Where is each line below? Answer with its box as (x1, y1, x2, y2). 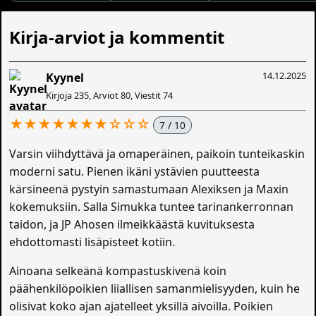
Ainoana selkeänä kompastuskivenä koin (9, 263, 227, 279)
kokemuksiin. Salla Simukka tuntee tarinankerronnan (9, 199, 294, 215)
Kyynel (46, 70, 85, 86)
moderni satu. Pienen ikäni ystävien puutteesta (9, 164, 260, 180)
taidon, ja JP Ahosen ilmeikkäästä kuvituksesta (9, 217, 255, 233)
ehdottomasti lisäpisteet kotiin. (9, 234, 176, 250)
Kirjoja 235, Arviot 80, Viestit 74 (46, 89, 174, 102)
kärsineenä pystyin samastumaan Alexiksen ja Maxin (9, 181, 289, 197)
